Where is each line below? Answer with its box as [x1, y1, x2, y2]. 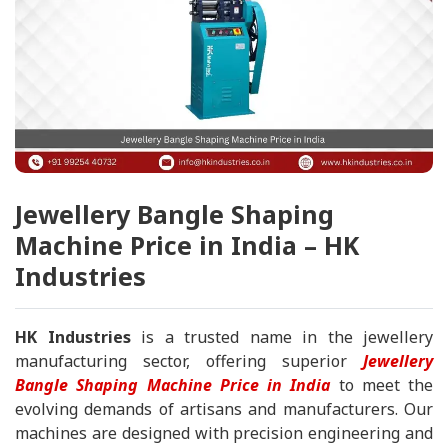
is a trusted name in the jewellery [130, 326, 433, 348]
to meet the [330, 374, 433, 396]
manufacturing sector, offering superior [15, 350, 363, 372]
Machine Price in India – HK [15, 228, 359, 262]
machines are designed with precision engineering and [15, 422, 433, 444]
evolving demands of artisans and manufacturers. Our [15, 398, 433, 420]
